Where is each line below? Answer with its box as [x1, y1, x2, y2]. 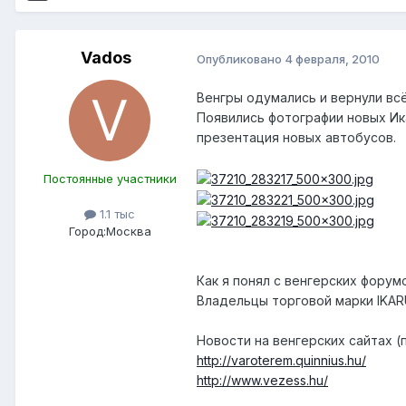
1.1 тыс [96, 207, 135, 222]
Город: [68, 224, 106, 239]
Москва [105, 224, 151, 239]
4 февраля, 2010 [285, 51, 380, 66]
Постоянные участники [43, 171, 177, 187]
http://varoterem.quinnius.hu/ [197, 352, 366, 368]
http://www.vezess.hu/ [197, 372, 328, 388]
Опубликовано [197, 51, 285, 66]
